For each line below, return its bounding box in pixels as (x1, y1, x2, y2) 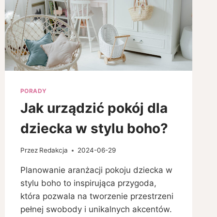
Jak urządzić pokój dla (20, 100, 168, 117)
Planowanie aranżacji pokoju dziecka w (20, 165, 172, 175)
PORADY (20, 87, 47, 94)
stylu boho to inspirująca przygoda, (20, 178, 156, 188)
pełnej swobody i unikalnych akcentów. (20, 204, 172, 215)
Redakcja (39, 146, 68, 155)
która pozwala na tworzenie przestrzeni (20, 191, 173, 201)
